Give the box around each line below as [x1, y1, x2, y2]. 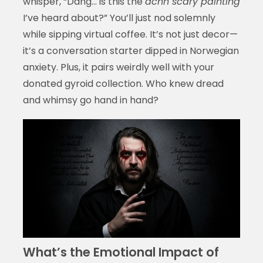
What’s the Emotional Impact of [22, 243, 219, 261]
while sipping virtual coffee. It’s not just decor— [22, 27, 238, 41]
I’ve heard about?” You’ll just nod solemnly [22, 11, 215, 25]
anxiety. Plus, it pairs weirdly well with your [22, 60, 214, 74]
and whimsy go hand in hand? [22, 93, 159, 107]
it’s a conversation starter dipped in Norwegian [22, 43, 239, 58]
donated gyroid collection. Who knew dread [22, 76, 224, 90]
